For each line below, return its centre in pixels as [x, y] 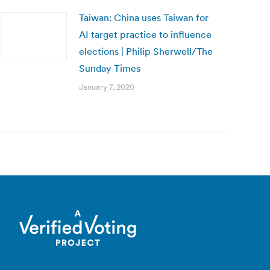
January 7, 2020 [107, 87]
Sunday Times [110, 68]
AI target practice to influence [145, 34]
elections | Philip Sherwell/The [146, 51]
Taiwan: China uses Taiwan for [144, 17]
